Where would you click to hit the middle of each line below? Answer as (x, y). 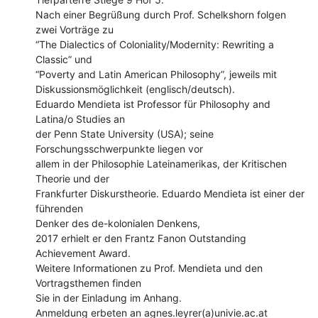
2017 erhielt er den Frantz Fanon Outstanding (141, 238)
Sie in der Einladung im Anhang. (109, 297)
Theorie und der (72, 178)
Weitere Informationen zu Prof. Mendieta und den (149, 268)
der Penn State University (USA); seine (125, 133)
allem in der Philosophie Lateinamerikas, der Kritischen (161, 163)
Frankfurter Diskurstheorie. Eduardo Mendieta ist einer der (170, 193)
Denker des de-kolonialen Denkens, (118, 223)
